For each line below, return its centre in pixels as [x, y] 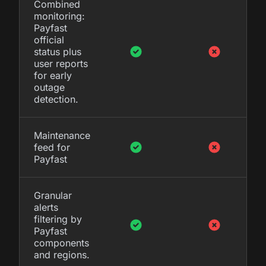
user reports [61, 63]
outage [49, 87]
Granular [53, 195]
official [49, 39]
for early [53, 75]
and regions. [62, 254]
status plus [58, 51]
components [61, 243]
